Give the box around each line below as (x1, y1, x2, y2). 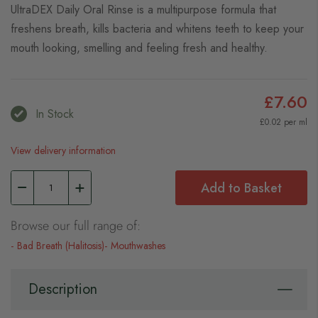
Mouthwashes (111, 238, 165, 253)
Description (28, 279, 97, 300)
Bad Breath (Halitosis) (17, 238, 104, 253)
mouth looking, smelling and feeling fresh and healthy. (11, 40, 268, 56)
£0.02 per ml (260, 116, 307, 128)
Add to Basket (201, 179, 282, 197)
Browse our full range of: (11, 216, 141, 235)
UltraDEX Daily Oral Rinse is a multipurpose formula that (11, 1, 276, 18)
